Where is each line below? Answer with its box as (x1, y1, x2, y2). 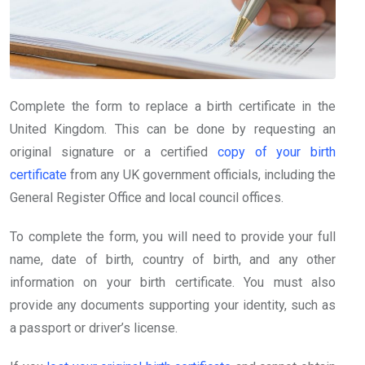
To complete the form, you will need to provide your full (10, 228, 336, 244)
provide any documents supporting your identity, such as (10, 297, 336, 313)
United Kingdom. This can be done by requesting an (10, 121, 336, 137)
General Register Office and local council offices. (10, 189, 284, 205)
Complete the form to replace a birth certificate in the (10, 98, 336, 114)
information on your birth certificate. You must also (10, 274, 336, 290)
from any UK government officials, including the (67, 166, 336, 182)
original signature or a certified (10, 143, 218, 160)
